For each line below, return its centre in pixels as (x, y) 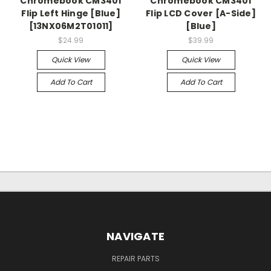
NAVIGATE (135, 236)
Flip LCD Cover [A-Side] (201, 13)
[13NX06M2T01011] (71, 26)
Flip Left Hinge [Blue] (71, 13)
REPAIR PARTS (135, 258)
